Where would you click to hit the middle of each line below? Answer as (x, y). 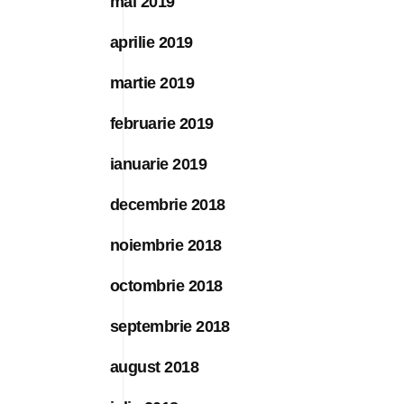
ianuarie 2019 (158, 164)
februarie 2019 (162, 123)
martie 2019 (152, 83)
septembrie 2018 (170, 326)
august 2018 (155, 367)
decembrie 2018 (168, 204)
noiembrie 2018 (166, 245)
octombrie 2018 (166, 285)
